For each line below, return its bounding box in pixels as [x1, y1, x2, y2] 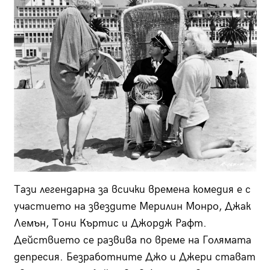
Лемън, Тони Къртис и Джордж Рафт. [13, 216, 207, 230]
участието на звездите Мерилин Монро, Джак [13, 199, 251, 213]
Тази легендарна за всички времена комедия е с [13, 183, 251, 196]
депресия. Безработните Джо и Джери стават [13, 250, 256, 263]
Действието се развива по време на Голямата [13, 233, 251, 246]
